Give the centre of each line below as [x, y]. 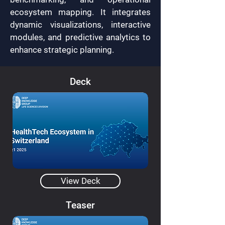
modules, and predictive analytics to [80, 37]
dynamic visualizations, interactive [80, 25]
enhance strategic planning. [62, 50]
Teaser [80, 205]
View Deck [80, 181]
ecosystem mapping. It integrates [80, 12]
